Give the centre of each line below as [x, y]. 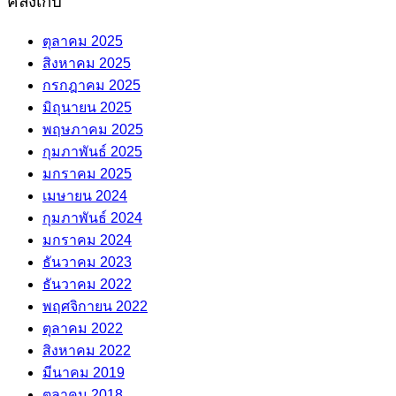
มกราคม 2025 [87, 174]
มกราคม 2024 [87, 240]
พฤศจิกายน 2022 [95, 307]
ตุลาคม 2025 [83, 42]
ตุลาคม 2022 [83, 329]
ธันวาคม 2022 [87, 285]
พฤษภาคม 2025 [93, 130]
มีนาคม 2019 [84, 373]
